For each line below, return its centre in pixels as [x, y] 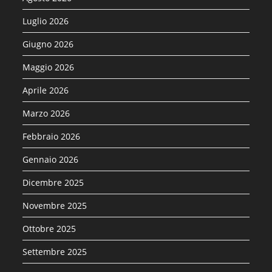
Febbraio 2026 [52, 137]
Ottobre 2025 [49, 229]
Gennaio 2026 [51, 160]
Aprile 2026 [46, 90]
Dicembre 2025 [53, 183]
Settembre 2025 [55, 252]
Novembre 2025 [55, 206]
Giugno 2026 [48, 44]
